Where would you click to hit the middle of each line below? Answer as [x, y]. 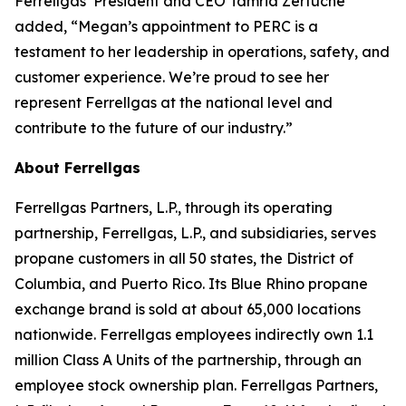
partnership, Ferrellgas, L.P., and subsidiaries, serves [195, 233]
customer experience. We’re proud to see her [172, 77]
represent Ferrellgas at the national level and [174, 102]
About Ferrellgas [77, 168]
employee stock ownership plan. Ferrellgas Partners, [196, 385]
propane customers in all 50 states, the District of [184, 258]
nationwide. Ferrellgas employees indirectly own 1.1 [194, 334]
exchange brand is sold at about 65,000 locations [188, 309]
